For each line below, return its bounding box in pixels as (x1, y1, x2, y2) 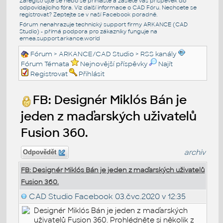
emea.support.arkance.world (19, 34, 100, 42)
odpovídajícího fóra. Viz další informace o (19, 3, 132, 11)
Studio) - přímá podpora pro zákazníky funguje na (19, 27, 157, 35)
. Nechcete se (159, 3, 197, 11)
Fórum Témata (21, 59, 70, 68)
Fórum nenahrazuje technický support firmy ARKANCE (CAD (19, 20, 188, 28)
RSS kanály (140, 49, 177, 58)
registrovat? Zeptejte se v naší (19, 10, 103, 18)
